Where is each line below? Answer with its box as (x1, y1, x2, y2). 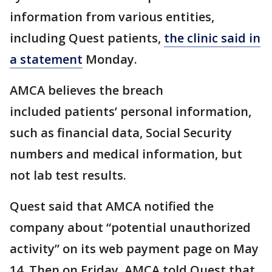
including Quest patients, (10, 30, 164, 46)
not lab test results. (10, 167, 126, 183)
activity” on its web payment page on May (10, 240, 259, 257)
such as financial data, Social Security (10, 124, 232, 141)
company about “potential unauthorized (10, 219, 251, 236)
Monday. (83, 51, 137, 67)
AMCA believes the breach (10, 82, 163, 98)
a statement (10, 51, 83, 67)
